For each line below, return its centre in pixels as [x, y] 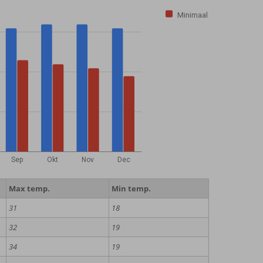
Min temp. [131, 189]
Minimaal [192, 15]
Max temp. [29, 189]
